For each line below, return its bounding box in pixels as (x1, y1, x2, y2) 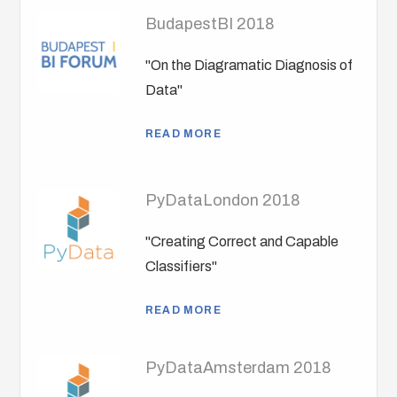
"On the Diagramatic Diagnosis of (145, 58, 354, 74)
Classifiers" (145, 259, 218, 275)
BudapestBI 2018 (145, 15, 276, 34)
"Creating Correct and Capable (145, 234, 339, 250)
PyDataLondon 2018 (145, 191, 301, 210)
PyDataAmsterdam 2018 (145, 359, 332, 378)
